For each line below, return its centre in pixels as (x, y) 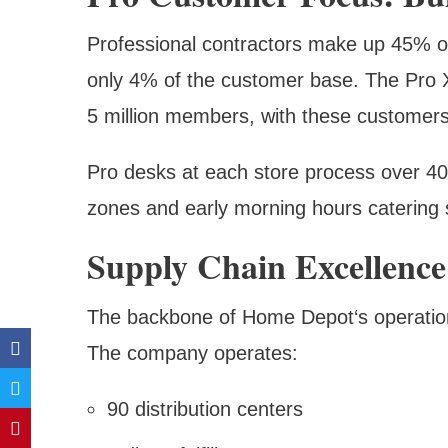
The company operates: (192, 353)
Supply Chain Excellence (266, 266)
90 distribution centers (205, 409)
